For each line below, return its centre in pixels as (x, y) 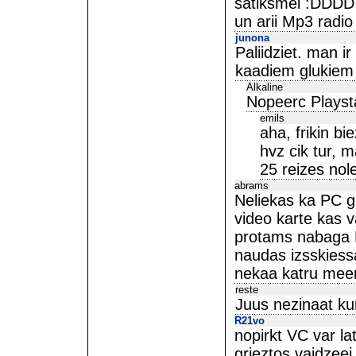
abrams (252, 186)
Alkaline (265, 87)
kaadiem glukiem (294, 71)
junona (252, 38)
